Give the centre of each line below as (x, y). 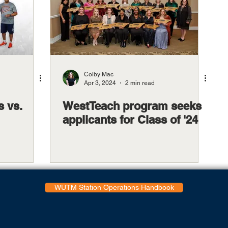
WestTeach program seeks (132, 106)
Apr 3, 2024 (100, 83)
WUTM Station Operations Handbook (114, 187)
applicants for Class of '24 (130, 120)
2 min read (140, 83)
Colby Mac (99, 74)
